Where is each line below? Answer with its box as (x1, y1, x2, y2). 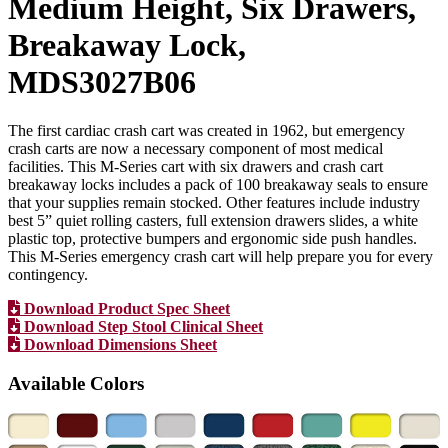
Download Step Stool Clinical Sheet (20, 318, 263, 336)
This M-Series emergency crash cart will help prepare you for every (8, 248, 433, 266)
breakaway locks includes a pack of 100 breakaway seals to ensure (8, 176, 428, 194)
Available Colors (8, 372, 144, 394)
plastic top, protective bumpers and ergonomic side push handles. (8, 230, 417, 248)
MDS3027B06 (8, 63, 196, 100)
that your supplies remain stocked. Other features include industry (8, 194, 420, 212)
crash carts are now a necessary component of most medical (8, 140, 383, 158)
